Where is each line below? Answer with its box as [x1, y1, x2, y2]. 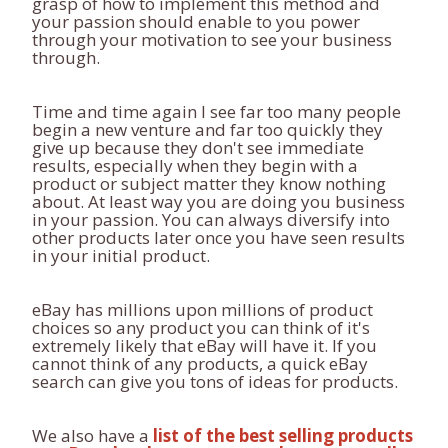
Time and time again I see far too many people [32, 100, 401, 123]
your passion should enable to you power [32, 10, 360, 33]
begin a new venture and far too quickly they [32, 118, 383, 141]
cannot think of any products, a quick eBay [32, 352, 368, 375]
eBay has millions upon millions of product [32, 298, 373, 321]
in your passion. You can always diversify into [32, 208, 390, 231]
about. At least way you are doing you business [32, 190, 405, 213]
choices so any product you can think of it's [32, 316, 370, 339]
